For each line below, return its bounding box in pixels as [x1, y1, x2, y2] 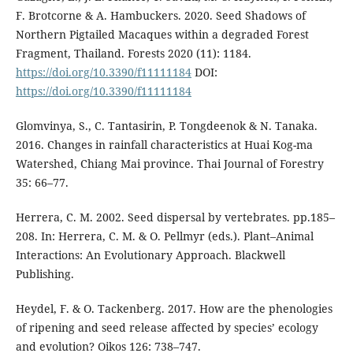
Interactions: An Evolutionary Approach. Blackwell [15, 247, 285, 263]
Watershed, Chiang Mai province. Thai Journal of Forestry [15, 156, 324, 172]
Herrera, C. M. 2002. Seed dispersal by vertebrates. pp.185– [15, 210, 335, 225]
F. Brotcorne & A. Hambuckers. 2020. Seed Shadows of [15, 8, 306, 24]
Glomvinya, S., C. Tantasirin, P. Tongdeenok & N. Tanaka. [15, 118, 318, 134]
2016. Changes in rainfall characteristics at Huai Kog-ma [15, 137, 313, 153]
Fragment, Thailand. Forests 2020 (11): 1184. [15, 46, 251, 61]
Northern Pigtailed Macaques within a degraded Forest [15, 27, 309, 43]
